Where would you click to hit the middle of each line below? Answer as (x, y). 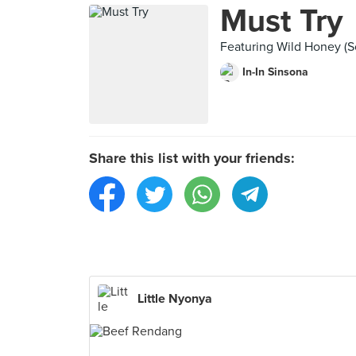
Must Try (282, 21)
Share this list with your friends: (192, 158)
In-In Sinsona (275, 72)
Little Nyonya (175, 299)
